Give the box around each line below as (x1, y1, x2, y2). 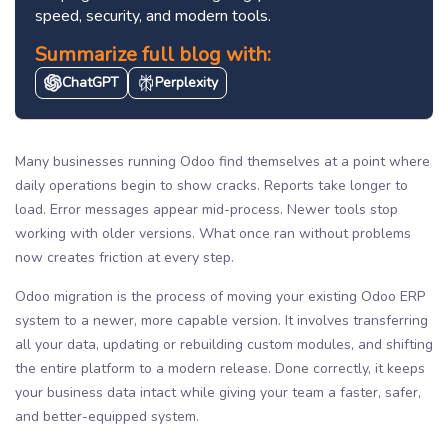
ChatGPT (62, 72, 119, 92)
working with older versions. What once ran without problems (15, 223, 411, 243)
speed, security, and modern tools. (35, 4, 271, 27)
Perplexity (155, 72, 218, 92)
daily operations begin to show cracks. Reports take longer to (15, 175, 408, 195)
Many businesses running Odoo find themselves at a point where (15, 151, 430, 171)
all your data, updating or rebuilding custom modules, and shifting (15, 334, 433, 354)
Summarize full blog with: (35, 40, 271, 68)
